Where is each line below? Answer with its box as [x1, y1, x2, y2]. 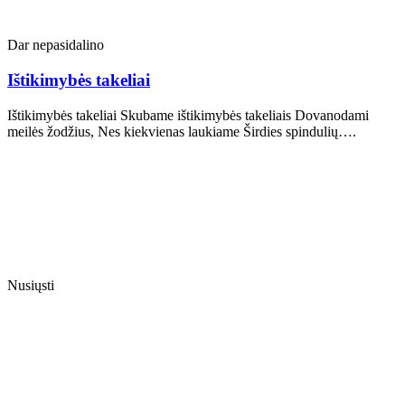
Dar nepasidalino [7, 37, 104, 53]
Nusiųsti [7, 277, 54, 293]
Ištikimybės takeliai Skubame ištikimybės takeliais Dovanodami [7, 107, 369, 123]
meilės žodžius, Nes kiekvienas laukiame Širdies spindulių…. [7, 123, 356, 139]
